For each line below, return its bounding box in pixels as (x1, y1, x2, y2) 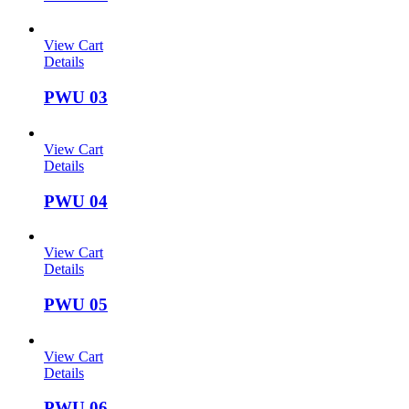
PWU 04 (44, 191, 108, 211)
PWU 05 (44, 295, 108, 315)
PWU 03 (44, 88, 108, 108)
